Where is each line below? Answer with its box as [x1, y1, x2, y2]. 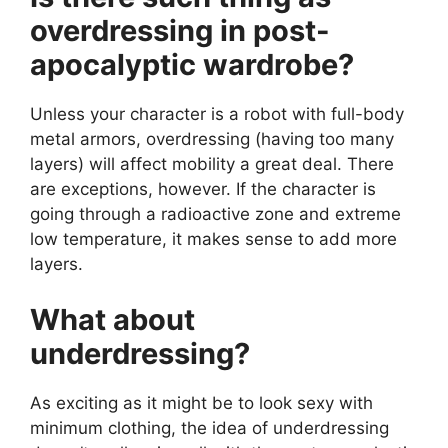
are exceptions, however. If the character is [30, 179, 376, 200]
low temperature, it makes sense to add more [30, 229, 397, 250]
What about [30, 301, 195, 337]
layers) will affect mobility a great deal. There [30, 154, 394, 175]
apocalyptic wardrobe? [30, 47, 354, 83]
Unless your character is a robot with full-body [30, 104, 404, 125]
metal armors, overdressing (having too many [30, 129, 394, 150]
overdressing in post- [30, 13, 330, 49]
